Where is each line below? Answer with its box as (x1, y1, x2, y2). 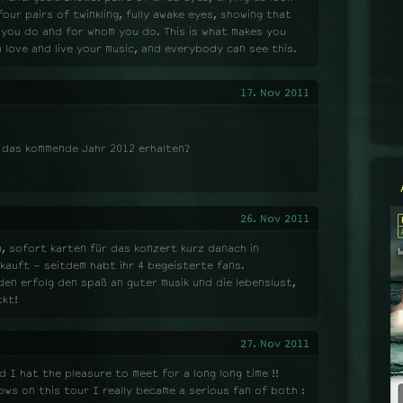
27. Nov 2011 (240, 337, 309, 350)
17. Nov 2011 (240, 86, 309, 99)
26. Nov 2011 (240, 212, 309, 225)
